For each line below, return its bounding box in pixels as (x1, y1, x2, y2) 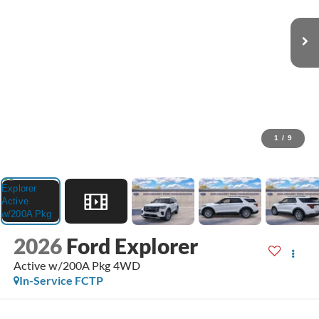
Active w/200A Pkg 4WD (13, 258, 140, 273)
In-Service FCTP (19, 273, 103, 288)
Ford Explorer (66, 233, 198, 259)
